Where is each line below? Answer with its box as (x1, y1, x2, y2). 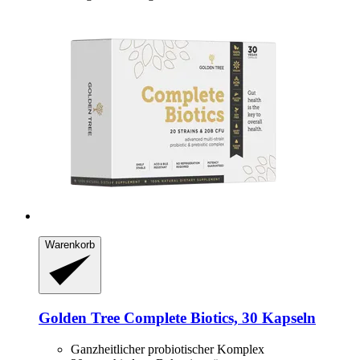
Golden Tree (39, 309, 120, 327)
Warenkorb (45, 238, 95, 251)
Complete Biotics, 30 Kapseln (120, 309, 316, 327)
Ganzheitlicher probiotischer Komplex (71, 342, 264, 356)
